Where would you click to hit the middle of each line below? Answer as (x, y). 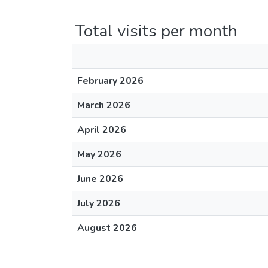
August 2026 (107, 228)
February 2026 (110, 81)
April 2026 (102, 130)
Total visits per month (156, 31)
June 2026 (100, 179)
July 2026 (99, 203)
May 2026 (99, 154)
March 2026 (104, 105)
